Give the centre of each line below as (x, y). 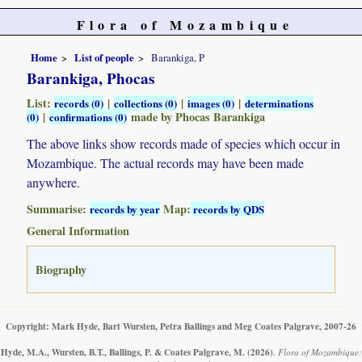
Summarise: (59, 208)
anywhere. (54, 182)
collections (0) (146, 103)
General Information (78, 230)
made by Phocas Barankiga (196, 116)
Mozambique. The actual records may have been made (166, 162)
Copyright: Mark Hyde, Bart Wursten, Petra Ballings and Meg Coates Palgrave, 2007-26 (181, 326)
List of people (105, 57)
